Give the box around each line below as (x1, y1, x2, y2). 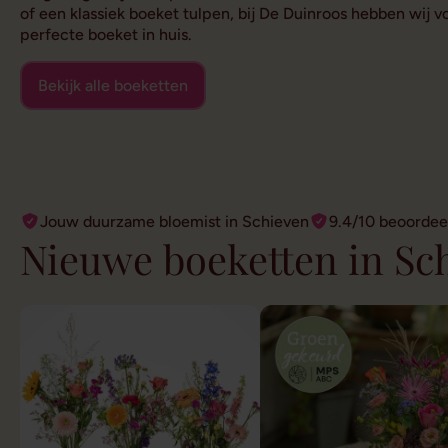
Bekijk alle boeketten (38, 75, 188, 95)
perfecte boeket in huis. (20, 24, 192, 44)
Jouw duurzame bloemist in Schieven (40, 211, 309, 231)
